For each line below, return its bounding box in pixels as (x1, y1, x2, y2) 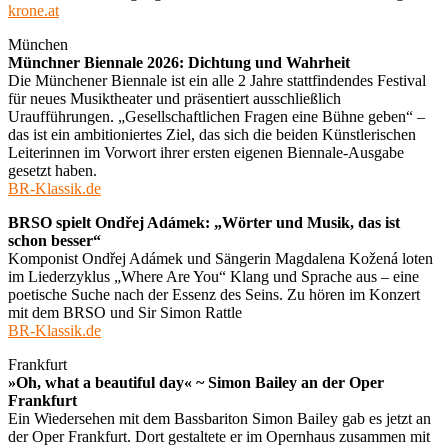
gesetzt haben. (8, 161, 97, 179)
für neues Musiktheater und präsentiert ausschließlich (8, 89, 341, 107)
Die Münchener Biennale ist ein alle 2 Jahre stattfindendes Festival (8, 71, 426, 89)
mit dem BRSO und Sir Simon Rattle (8, 303, 242, 321)
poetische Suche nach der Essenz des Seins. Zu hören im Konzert (8, 285, 420, 303)
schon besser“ (8, 231, 101, 249)
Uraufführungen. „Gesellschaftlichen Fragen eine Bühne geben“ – (8, 107, 425, 125)
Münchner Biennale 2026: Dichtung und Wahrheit (8, 53, 350, 71)
